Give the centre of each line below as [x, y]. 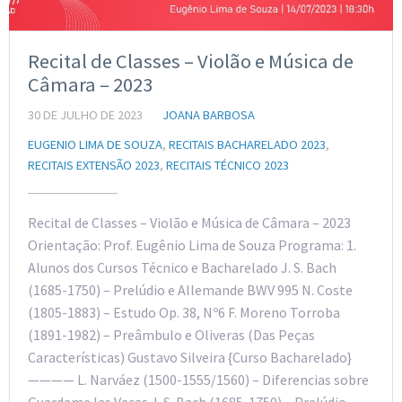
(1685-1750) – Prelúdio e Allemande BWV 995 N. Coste [190, 289]
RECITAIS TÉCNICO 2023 [227, 165]
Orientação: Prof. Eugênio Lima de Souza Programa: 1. [192, 245]
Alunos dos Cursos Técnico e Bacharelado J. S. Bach [182, 267]
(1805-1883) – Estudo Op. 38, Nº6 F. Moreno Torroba [184, 312]
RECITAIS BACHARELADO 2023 [247, 144]
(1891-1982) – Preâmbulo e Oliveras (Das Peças [171, 334]
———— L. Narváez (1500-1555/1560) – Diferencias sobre [198, 379]
